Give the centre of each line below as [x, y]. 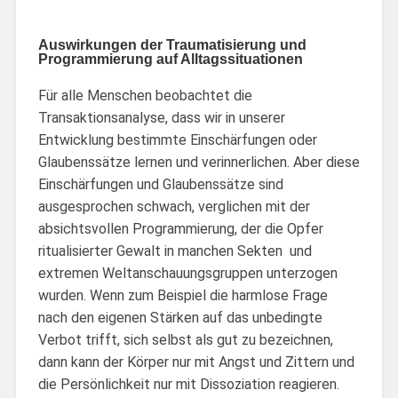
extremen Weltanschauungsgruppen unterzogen [187, 273]
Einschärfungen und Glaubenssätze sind [160, 184]
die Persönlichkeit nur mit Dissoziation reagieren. [188, 384]
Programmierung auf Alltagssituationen [170, 59]
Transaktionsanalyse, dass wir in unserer [161, 117]
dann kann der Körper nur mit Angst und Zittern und [196, 362]
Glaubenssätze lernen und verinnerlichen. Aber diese [199, 162]
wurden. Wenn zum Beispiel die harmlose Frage [183, 295]
